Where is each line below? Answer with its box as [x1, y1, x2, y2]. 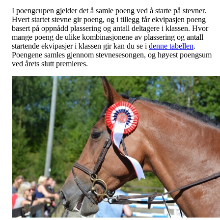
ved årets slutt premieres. [12, 59, 88, 68]
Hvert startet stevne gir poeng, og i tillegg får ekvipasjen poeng [12, 15, 206, 24]
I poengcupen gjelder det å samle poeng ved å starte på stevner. [12, 6, 206, 15]
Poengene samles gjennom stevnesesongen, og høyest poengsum [12, 50, 212, 59]
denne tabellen [149, 41, 193, 50]
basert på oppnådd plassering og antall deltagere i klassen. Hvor [12, 24, 208, 32]
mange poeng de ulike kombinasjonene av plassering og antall [12, 32, 203, 41]
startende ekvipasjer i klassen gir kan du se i [12, 41, 149, 50]
